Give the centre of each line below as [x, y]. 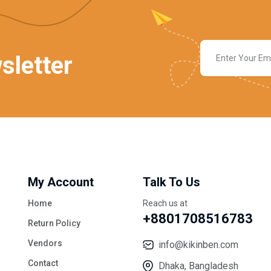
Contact [43, 263]
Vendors [45, 243]
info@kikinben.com [198, 244]
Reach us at [165, 203]
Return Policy [54, 223]
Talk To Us [171, 182]
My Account [61, 182]
